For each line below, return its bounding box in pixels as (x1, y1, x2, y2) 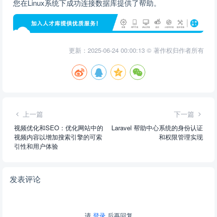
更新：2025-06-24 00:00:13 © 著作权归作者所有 (69, 45, 204, 55)
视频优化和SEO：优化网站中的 (14, 123, 103, 132)
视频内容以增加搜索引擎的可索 (14, 132, 102, 141)
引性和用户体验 (14, 141, 58, 151)
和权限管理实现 (159, 132, 203, 141)
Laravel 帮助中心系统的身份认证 (111, 123, 203, 132)
